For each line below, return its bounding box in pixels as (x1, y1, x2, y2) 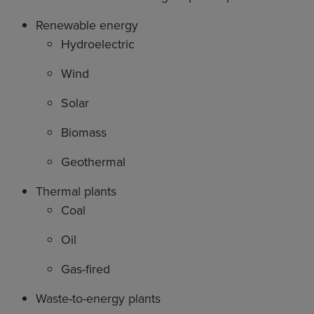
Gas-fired (61, 260, 110, 278)
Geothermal (61, 153, 125, 171)
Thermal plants (36, 182, 116, 200)
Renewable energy (36, 16, 138, 34)
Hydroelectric (61, 35, 135, 53)
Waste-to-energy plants (36, 289, 161, 308)
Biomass (61, 123, 107, 142)
